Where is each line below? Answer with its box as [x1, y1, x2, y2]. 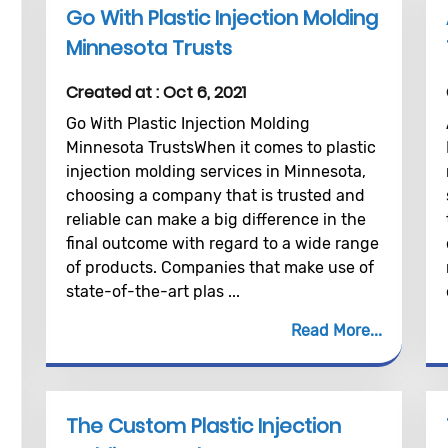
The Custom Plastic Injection [65, 412, 341, 440]
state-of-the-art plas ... [65, 282, 240, 301]
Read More [290, 321, 370, 340]
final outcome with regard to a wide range [65, 234, 379, 253]
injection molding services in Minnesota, [65, 162, 366, 181]
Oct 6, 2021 [162, 81, 246, 104]
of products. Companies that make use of [65, 258, 374, 277]
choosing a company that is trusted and [65, 186, 365, 205]
